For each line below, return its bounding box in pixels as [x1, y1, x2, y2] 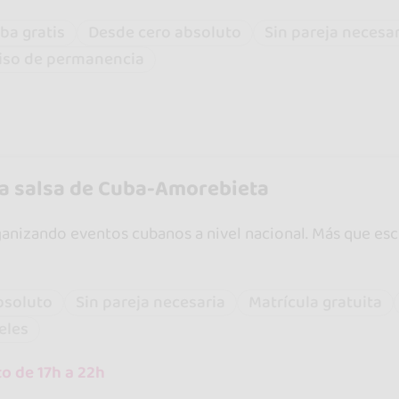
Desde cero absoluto [87, 20, 241, 46]
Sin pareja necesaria [75, 289, 225, 315]
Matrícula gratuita [248, 289, 382, 315]
